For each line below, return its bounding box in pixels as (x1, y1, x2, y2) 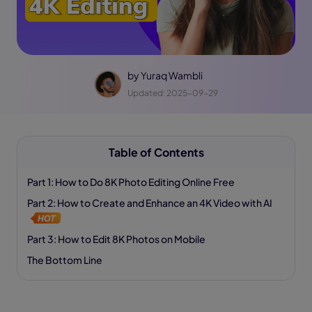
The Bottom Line (27, 253, 102, 266)
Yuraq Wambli (141, 69, 203, 81)
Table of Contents (108, 145, 204, 159)
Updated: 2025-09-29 (127, 88, 218, 98)
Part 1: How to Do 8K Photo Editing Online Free (27, 175, 235, 188)
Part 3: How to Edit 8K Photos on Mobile (27, 233, 205, 245)
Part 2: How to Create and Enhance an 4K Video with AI (27, 196, 272, 209)
